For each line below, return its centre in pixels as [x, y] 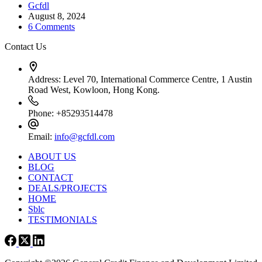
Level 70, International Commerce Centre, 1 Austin [158, 79]
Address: [46, 79]
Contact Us [25, 46]
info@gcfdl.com [85, 136]
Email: [41, 136]
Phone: [42, 113]
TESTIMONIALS [63, 219]
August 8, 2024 [57, 16]
